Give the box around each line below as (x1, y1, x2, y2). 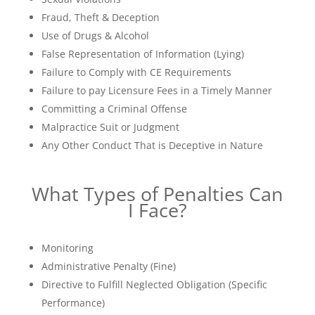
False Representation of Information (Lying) (41, 47, 244, 60)
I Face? (127, 197, 187, 223)
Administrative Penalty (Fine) (41, 259, 176, 273)
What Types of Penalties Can (31, 181, 283, 207)
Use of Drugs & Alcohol (41, 29, 149, 42)
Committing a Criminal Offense (41, 102, 187, 115)
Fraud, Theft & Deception (41, 11, 160, 24)
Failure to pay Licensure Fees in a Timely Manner (41, 84, 272, 97)
